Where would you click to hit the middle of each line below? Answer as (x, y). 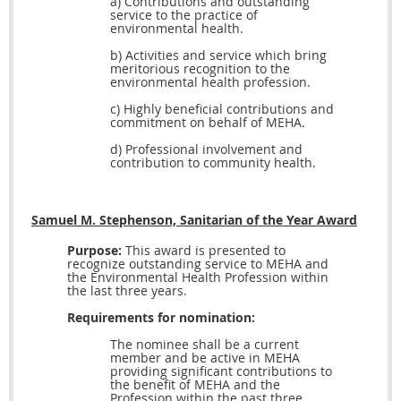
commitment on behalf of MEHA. (208, 123)
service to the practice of (184, 15)
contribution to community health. (213, 163)
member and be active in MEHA (205, 358)
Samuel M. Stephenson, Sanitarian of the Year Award (194, 220)
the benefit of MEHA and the (195, 385)
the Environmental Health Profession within (198, 277)
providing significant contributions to (221, 371)
